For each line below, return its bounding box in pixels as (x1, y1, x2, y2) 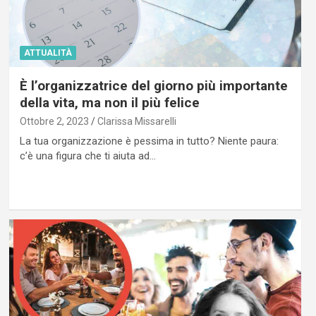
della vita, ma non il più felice (19, 95, 200, 111)
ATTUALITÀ (23, 48, 72, 59)
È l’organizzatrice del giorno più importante (19, 78, 288, 95)
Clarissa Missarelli (97, 116, 176, 128)
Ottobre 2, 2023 (19, 116, 89, 128)
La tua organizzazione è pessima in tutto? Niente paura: (19, 135, 279, 148)
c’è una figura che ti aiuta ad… (19, 150, 156, 163)
